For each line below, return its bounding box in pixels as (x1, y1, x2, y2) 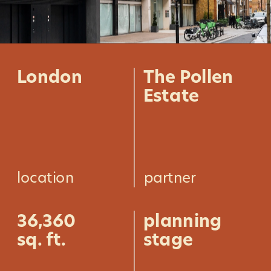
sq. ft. (17, 227, 65, 252)
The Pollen (143, 65, 233, 89)
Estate (143, 83, 199, 108)
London (17, 65, 82, 89)
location (17, 168, 74, 188)
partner (144, 168, 196, 188)
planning (143, 209, 222, 233)
